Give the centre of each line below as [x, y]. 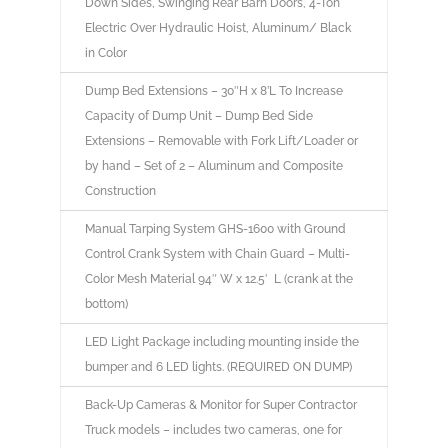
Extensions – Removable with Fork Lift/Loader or [221, 141]
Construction [120, 191]
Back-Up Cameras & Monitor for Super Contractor [220, 405]
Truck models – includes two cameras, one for [213, 430]
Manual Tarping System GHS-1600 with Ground [215, 229]
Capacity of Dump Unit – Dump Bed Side [198, 116]
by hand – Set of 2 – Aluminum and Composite [213, 166]
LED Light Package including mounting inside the [221, 342]
